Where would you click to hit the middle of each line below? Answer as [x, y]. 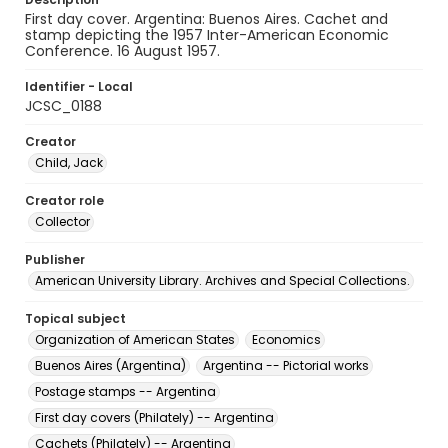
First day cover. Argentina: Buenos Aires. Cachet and [206, 19]
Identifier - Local [79, 86]
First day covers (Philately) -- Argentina [154, 417]
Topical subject [75, 318]
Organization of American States [135, 339]
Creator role [64, 200]
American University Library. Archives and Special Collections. [222, 280]
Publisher [55, 259]
